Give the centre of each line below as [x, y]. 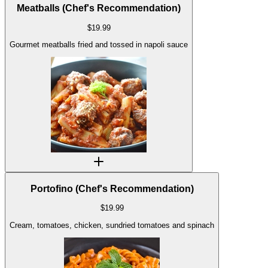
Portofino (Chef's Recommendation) [112, 188]
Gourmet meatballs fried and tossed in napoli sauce [99, 44]
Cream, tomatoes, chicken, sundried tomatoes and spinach [112, 225]
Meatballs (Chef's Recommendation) [99, 8]
